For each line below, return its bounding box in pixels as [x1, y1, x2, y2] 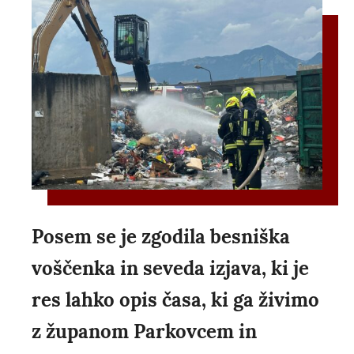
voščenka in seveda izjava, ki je [32, 255, 309, 281]
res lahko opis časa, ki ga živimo [32, 287, 319, 312]
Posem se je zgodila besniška [32, 224, 290, 249]
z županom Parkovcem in [32, 318, 257, 344]
